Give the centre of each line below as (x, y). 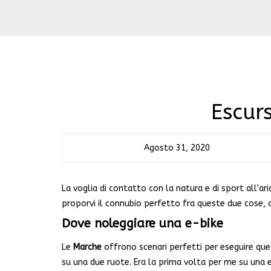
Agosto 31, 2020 (177, 148)
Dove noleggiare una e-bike (142, 224)
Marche (87, 247)
